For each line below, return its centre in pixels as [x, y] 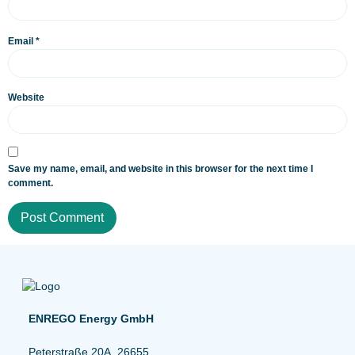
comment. [31, 183]
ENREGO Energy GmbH [91, 319]
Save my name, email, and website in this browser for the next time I [160, 169]
